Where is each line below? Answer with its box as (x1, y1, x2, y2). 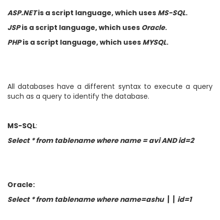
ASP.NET (7, 8, 36, 18)
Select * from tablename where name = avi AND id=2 (7, 136, 194, 145)
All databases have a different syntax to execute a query (7, 82, 213, 91)
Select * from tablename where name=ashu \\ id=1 (7, 194, 192, 204)
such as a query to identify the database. (7, 91, 149, 101)
